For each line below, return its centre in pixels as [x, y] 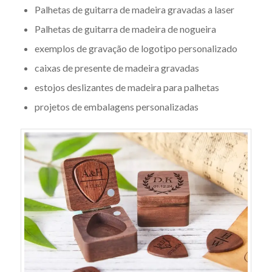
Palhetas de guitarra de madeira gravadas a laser [134, 9]
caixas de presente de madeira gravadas [117, 68]
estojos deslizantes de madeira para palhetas [127, 87]
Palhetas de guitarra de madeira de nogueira [125, 29]
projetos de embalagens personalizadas [116, 107]
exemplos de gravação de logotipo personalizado [136, 48]
